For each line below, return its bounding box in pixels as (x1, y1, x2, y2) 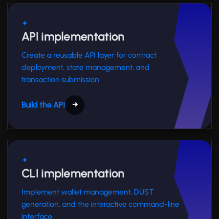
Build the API (22, 100, 65, 109)
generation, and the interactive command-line (22, 199, 179, 209)
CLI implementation (22, 166, 125, 180)
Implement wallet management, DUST (22, 187, 154, 197)
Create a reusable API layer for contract (22, 50, 156, 60)
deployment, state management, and (22, 62, 150, 72)
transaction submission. (22, 74, 101, 84)
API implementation (22, 29, 125, 44)
